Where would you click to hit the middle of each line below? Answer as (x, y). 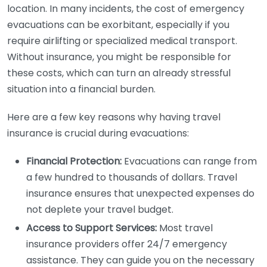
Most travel (185, 228)
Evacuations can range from (189, 161)
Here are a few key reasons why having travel (114, 117)
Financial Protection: (74, 161)
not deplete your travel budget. (100, 209)
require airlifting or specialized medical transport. (122, 41)
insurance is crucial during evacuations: (98, 133)
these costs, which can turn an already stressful (119, 73)
